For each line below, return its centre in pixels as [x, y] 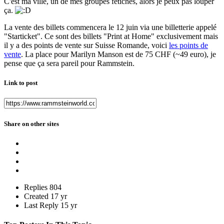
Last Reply [42, 205]
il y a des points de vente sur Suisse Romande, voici [86, 45]
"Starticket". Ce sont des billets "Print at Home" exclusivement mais [111, 36]
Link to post [21, 83]
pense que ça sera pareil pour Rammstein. [69, 63]
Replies [36, 187]
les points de [188, 45]
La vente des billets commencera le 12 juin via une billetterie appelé [110, 27]
